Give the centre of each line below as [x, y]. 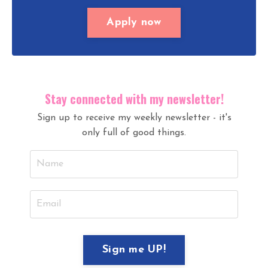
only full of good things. [134, 133]
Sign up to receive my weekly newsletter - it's [134, 118]
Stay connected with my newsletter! [134, 98]
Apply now [134, 23]
